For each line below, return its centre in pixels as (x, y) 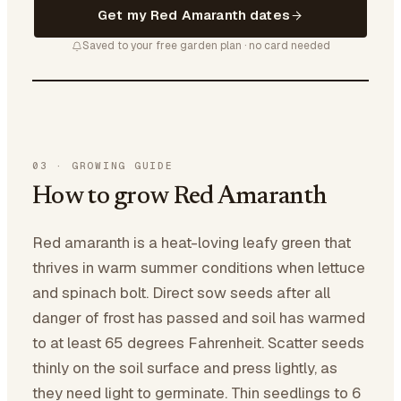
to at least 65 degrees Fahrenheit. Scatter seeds (198, 343)
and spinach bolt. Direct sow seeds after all (181, 293)
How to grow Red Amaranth (180, 197)
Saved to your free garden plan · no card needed (206, 46)
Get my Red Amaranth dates (194, 15)
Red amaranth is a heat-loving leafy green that (192, 243)
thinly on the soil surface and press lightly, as (185, 368)
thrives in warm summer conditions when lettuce (199, 268)
